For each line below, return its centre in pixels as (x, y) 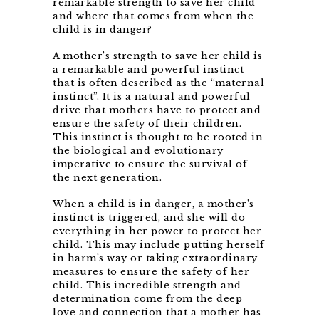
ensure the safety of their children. (147, 124)
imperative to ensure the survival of (150, 164)
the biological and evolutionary (138, 151)
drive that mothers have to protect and (157, 110)
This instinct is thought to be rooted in (158, 137)
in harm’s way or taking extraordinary (155, 258)
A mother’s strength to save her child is (157, 56)
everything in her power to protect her (157, 231)
